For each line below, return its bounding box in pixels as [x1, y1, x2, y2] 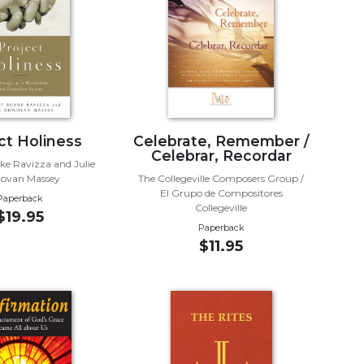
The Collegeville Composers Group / [138, 171, 305, 184]
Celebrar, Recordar [150, 146, 292, 164]
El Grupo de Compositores [159, 186, 283, 199]
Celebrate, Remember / [132, 132, 310, 149]
